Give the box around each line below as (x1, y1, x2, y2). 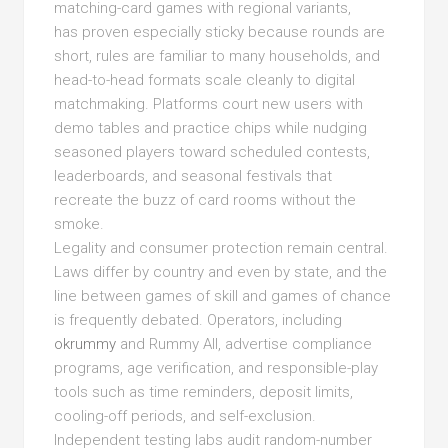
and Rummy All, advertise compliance (116, 335, 373, 353)
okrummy (54, 335, 117, 353)
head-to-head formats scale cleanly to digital (54, 71, 356, 89)
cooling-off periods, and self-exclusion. (54, 407, 317, 425)
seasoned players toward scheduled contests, (54, 143, 371, 161)
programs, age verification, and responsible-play (54, 359, 379, 377)
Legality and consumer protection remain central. (54, 239, 389, 257)
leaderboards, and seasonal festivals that (54, 167, 333, 185)
